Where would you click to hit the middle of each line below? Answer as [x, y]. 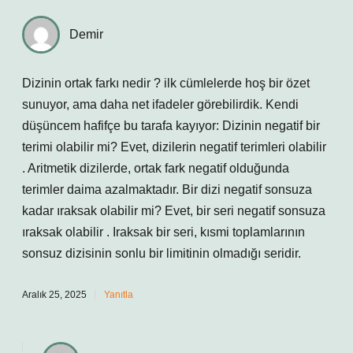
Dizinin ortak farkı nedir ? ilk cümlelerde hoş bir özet [166, 83]
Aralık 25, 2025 [54, 295]
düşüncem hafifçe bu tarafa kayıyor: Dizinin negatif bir [171, 126]
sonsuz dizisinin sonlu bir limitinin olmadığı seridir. [162, 253]
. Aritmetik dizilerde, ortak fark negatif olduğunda [156, 168]
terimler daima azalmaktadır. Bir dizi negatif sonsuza [167, 190]
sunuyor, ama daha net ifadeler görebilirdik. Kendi [160, 104]
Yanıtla [119, 295]
